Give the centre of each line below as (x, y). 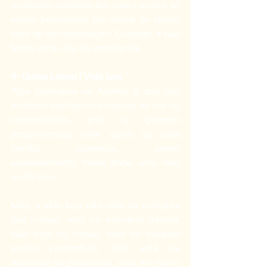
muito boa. (33, 176)
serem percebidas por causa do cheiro (95, 18)
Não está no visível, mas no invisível (95, 233)
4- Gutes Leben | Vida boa (66, 76)
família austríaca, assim (95, 147)
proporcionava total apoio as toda (95, 133)
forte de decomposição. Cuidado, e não (95, 33)
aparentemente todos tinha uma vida (95, 162)
